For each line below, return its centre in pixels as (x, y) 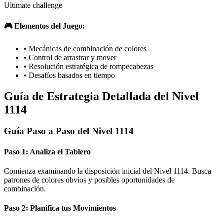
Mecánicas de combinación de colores (88, 48)
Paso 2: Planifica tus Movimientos (60, 208)
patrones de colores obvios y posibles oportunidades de (89, 180)
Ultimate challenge (33, 5)
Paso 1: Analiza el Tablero (47, 151)
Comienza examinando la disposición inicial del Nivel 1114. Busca (108, 171)
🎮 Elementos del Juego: (44, 26)
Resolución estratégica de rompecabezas (91, 66)
